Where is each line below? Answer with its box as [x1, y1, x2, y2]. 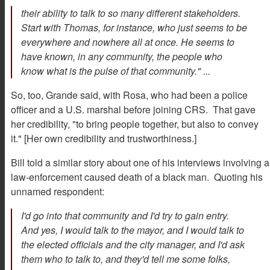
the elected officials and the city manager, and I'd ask [21, 237, 245, 252]
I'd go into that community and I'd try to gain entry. [21, 209, 229, 223]
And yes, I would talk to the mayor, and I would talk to [21, 223, 244, 237]
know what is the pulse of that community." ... [21, 64, 210, 78]
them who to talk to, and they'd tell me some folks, [21, 252, 230, 266]
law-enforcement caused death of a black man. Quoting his [11, 170, 263, 184]
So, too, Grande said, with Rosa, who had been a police [11, 88, 248, 102]
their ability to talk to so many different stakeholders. [21, 6, 240, 20]
